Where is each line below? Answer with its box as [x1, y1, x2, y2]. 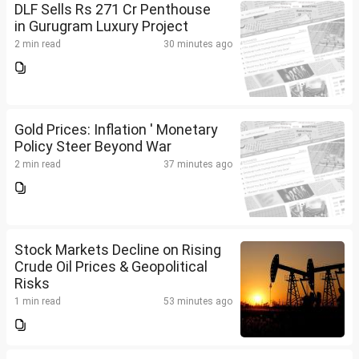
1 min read [14, 296, 61, 308]
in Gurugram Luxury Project [14, 18, 188, 35]
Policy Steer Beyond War [14, 138, 171, 155]
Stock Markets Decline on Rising [14, 241, 221, 259]
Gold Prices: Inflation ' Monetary [14, 121, 218, 139]
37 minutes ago [163, 159, 232, 171]
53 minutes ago [163, 296, 232, 308]
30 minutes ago [163, 38, 232, 50]
